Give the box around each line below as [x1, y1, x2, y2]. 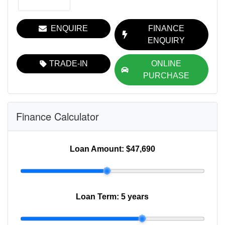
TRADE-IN [49, 59, 88, 68]
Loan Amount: [69, 144, 126, 153]
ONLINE [151, 59, 181, 68]
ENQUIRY [148, 36, 185, 45]
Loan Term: [76, 192, 122, 201]
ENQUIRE [51, 24, 88, 33]
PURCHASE [143, 71, 189, 80]
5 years [121, 192, 149, 201]
